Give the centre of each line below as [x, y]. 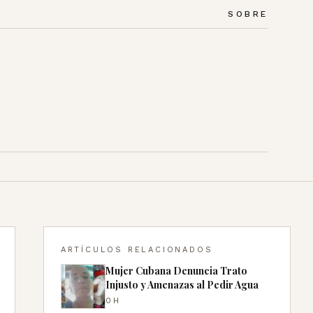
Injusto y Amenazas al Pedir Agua [182, 285]
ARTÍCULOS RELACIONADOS [137, 250]
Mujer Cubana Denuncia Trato [176, 271]
